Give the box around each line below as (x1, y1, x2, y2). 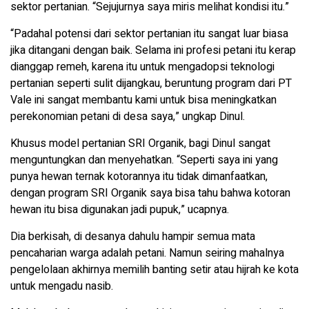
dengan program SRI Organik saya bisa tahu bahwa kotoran (10, 185, 290, 202)
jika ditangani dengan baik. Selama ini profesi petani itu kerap (10, 42, 296, 59)
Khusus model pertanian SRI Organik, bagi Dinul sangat (10, 135, 270, 152)
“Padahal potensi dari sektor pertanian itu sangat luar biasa (10, 26, 288, 43)
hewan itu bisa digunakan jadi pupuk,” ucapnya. (10, 201, 229, 219)
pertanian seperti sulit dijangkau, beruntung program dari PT (10, 75, 292, 92)
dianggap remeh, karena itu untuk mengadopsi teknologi (10, 59, 275, 76)
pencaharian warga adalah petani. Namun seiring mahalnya (10, 245, 284, 262)
